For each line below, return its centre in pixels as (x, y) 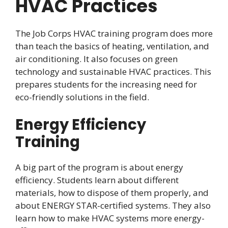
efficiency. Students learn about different (97, 180)
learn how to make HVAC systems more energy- (110, 218)
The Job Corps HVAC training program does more (114, 33)
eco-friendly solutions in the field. (82, 97)
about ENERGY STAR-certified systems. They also (113, 206)
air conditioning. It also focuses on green (96, 59)
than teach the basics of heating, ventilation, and (112, 46)
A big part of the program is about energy (99, 167)
